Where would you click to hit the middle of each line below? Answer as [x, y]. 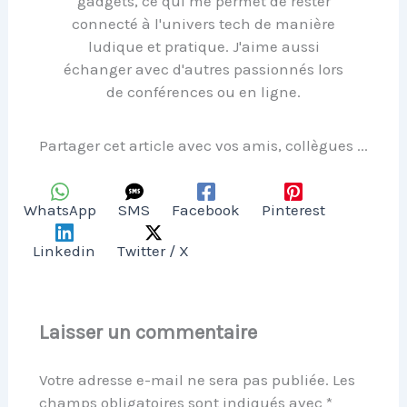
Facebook [206, 209]
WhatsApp [60, 209]
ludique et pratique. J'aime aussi [203, 47]
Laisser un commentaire [149, 333]
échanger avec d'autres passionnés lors [203, 69]
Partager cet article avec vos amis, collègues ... [203, 146]
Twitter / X [154, 250]
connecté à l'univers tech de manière [203, 24]
